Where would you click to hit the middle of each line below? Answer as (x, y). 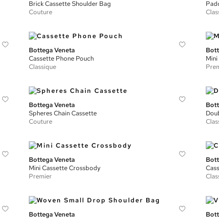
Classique (43, 67)
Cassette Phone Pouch (62, 58)
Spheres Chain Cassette (63, 113)
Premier (41, 176)
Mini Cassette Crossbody (65, 168)
